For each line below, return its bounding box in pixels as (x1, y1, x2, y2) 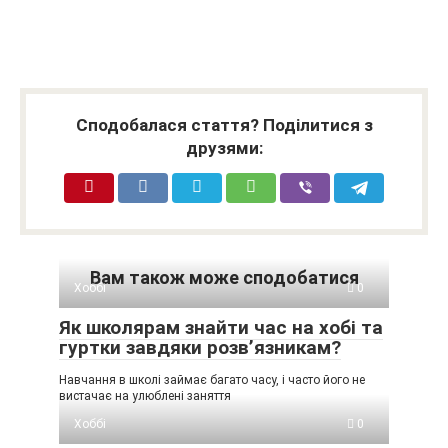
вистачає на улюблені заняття (59, 389, 231, 403)
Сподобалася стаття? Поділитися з (75, 115, 373, 135)
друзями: (185, 138, 263, 158)
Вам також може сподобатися (89, 267, 359, 288)
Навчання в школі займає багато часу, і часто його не (59, 373, 365, 387)
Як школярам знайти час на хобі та (59, 316, 383, 339)
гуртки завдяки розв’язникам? (59, 336, 341, 359)
